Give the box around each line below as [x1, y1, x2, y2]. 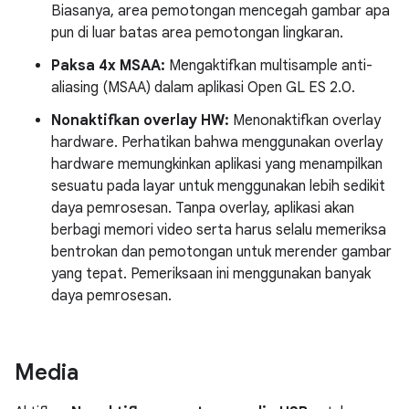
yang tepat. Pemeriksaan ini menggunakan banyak [51, 264, 371, 283]
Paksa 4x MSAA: [51, 56, 165, 75]
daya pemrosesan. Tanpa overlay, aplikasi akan [51, 198, 354, 217]
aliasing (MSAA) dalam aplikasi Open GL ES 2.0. [51, 78, 355, 97]
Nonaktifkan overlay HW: [51, 110, 229, 130]
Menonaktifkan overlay [229, 110, 381, 130]
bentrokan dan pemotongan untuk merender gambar [51, 242, 392, 261]
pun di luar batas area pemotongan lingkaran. [51, 23, 343, 42]
